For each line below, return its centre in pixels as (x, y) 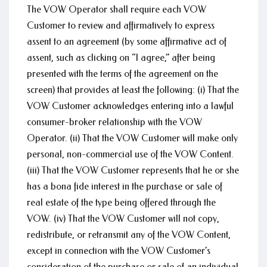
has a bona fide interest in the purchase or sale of (125, 186)
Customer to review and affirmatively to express (121, 25)
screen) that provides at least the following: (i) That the (133, 90)
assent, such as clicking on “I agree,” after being (121, 58)
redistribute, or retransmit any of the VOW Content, (129, 235)
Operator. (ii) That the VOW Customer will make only (132, 138)
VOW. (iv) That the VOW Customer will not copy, (123, 218)
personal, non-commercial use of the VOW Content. (130, 154)
